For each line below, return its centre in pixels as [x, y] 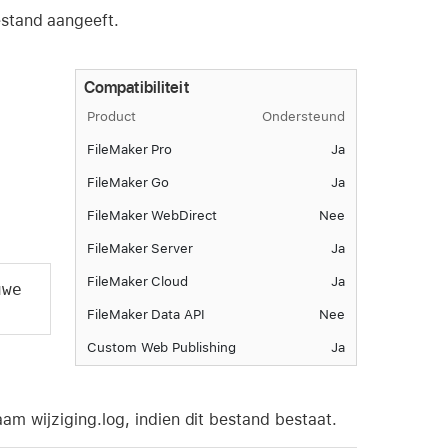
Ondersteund [303, 116]
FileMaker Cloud [137, 281]
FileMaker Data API [146, 314]
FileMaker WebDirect [152, 215]
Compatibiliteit [136, 87]
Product [111, 116]
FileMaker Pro [129, 149]
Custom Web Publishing [161, 347]
